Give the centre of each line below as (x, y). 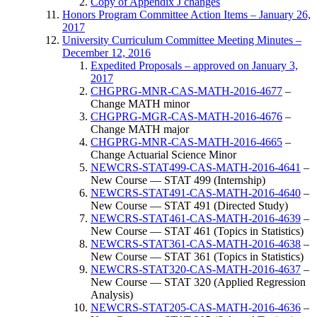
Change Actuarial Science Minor (163, 154)
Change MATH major (140, 129)
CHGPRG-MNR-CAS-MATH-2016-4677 (186, 91)
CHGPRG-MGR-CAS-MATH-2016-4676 (186, 116)
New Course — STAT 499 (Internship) (178, 180)
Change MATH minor (140, 103)
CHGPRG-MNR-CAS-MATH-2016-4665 (186, 142)
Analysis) (112, 294)
